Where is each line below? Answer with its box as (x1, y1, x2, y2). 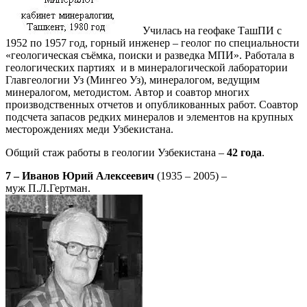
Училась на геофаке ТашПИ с (143, 25, 282, 37)
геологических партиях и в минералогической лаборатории (5, 62, 288, 74)
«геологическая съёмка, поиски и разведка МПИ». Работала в (5, 49, 295, 62)
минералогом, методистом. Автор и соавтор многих (5, 86, 249, 99)
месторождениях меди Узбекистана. (5, 123, 173, 136)
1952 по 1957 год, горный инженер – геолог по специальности (5, 37, 299, 49)
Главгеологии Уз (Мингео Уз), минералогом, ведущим (5, 74, 260, 86)
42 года (227, 147, 262, 159)
